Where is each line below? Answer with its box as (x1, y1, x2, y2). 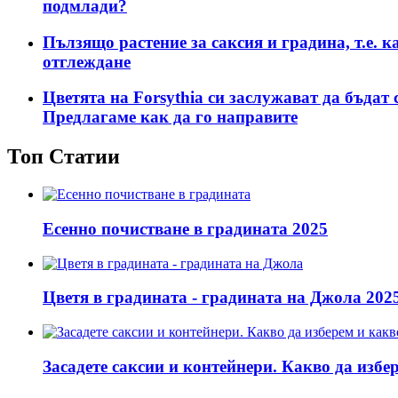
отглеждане (43, 52, 131, 71)
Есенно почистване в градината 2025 (43, 219, 328, 238)
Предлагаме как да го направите (43, 107, 298, 127)
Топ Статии (7, 145, 120, 169)
